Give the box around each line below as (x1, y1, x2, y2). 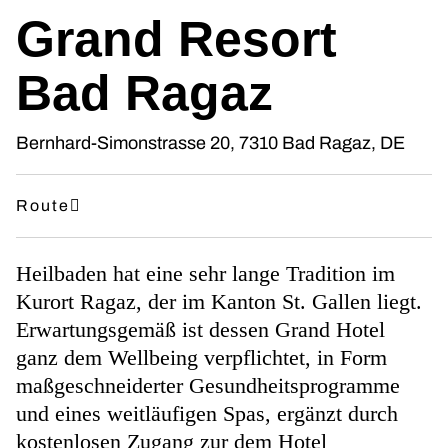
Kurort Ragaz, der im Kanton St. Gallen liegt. (16, 289, 422, 315)
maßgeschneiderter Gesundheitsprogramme (16, 373, 400, 399)
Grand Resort (16, 11, 337, 68)
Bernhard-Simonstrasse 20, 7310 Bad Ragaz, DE (16, 133, 405, 154)
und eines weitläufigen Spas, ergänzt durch (16, 401, 398, 427)
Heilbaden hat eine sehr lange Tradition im (16, 261, 395, 287)
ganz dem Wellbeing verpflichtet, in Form (16, 345, 387, 371)
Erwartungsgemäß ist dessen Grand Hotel (16, 317, 385, 343)
